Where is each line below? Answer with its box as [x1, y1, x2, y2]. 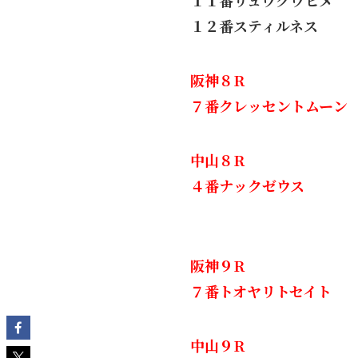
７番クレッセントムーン [190, 95, 348, 116]
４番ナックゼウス [190, 175, 304, 196]
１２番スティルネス [190, 15, 318, 36]
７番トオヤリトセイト [190, 280, 332, 301]
